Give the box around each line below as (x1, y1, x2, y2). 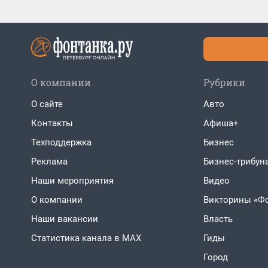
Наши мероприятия (31, 175, 114, 186)
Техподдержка (31, 137, 92, 148)
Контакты (31, 118, 73, 129)
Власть (203, 214, 233, 224)
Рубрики (203, 76, 245, 89)
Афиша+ (203, 118, 239, 129)
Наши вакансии (31, 214, 98, 224)
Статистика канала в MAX (31, 233, 141, 243)
